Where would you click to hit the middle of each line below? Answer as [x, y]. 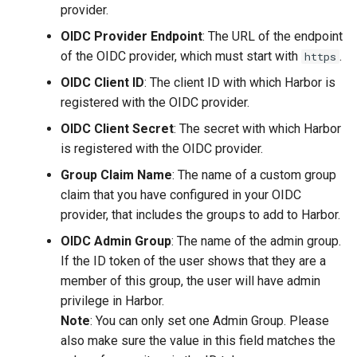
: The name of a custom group [254, 175]
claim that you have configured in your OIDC [181, 194]
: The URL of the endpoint [273, 36]
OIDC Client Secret [117, 128]
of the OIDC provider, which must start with [181, 56]
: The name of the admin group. [256, 241]
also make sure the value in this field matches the [198, 340]
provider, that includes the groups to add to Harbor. [200, 214]
